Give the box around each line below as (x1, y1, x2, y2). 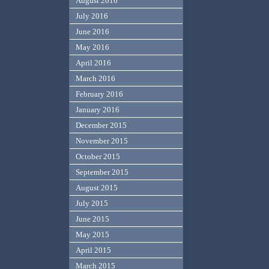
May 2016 (76, 43, 110, 52)
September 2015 (76, 168, 129, 177)
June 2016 (76, 27, 110, 37)
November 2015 (76, 136, 128, 146)
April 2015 (76, 246, 112, 255)
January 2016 (76, 105, 120, 115)
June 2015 (76, 214, 110, 224)
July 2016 (76, 11, 109, 21)
